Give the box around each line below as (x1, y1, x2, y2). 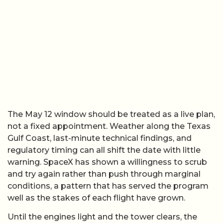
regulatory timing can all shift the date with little (7, 145, 201, 155)
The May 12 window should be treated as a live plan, (7, 109, 215, 119)
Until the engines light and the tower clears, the (7, 212, 197, 222)
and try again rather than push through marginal (7, 169, 201, 179)
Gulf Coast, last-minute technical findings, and (7, 133, 192, 143)
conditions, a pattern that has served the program (7, 181, 209, 191)
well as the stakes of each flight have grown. (7, 193, 185, 203)
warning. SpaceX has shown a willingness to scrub (7, 157, 207, 167)
